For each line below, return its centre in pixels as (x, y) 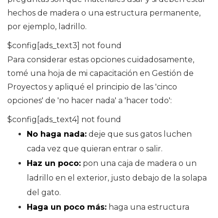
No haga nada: (57, 134)
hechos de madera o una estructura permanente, (104, 13)
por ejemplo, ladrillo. (47, 27)
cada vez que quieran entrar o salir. (95, 149)
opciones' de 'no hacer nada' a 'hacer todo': (90, 101)
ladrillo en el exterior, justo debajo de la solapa (117, 178)
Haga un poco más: (67, 207)
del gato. (44, 193)
